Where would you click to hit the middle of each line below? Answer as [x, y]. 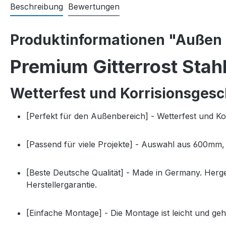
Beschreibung [37, 7]
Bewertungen [94, 7]
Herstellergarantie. [62, 185]
